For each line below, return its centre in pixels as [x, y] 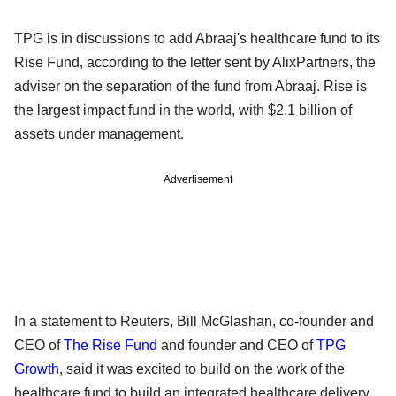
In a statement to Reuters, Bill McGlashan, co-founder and [194, 321]
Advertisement [198, 179]
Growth [37, 369]
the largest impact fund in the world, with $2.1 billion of [183, 110]
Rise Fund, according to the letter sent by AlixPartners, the [195, 62]
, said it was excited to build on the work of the [202, 369]
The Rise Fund [110, 345]
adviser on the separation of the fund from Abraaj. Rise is [190, 86]
